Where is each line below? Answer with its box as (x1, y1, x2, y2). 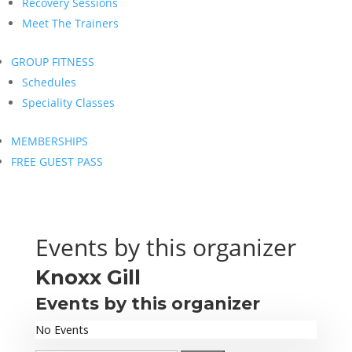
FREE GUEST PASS (11, 154, 103, 169)
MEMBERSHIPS (11, 134, 88, 148)
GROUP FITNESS (11, 54, 94, 69)
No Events (35, 322, 89, 337)
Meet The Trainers (22, 16, 119, 31)
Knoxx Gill (35, 265, 141, 290)
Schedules (22, 75, 76, 90)
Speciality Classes (22, 95, 115, 110)
